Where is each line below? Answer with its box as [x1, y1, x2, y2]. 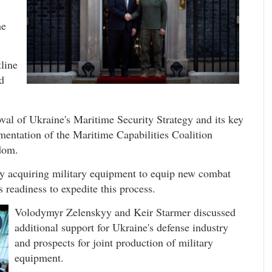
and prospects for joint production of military [15, 235, 213, 250]
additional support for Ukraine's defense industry [15, 220, 228, 235]
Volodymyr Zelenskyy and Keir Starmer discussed [15, 205, 236, 220]
